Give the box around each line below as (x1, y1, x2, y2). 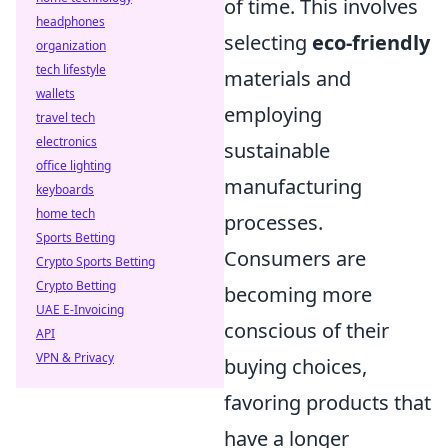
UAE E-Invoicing (36, 301, 124, 318)
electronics (36, 133, 97, 150)
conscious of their (224, 316, 389, 344)
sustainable (224, 136, 330, 164)
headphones (36, 13, 105, 30)
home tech (36, 205, 95, 222)
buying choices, (224, 352, 367, 380)
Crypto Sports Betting (36, 253, 155, 270)
